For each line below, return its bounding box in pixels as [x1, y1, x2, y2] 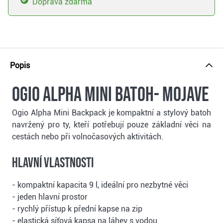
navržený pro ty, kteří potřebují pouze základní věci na [12, 120, 211, 130]
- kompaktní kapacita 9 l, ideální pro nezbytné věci [12, 180, 188, 190]
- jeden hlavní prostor [12, 192, 88, 202]
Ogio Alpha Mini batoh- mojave [12, 83, 209, 108]
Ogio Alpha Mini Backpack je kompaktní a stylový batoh [12, 108, 211, 118]
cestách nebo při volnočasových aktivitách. [12, 132, 163, 142]
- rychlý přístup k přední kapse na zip [12, 204, 142, 214]
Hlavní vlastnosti [12, 155, 94, 172]
